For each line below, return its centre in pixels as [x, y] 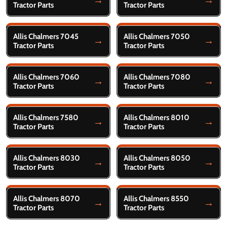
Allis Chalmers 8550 [156, 198]
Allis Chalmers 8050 [157, 158]
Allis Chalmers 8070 [47, 198]
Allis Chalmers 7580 [46, 117]
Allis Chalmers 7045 [46, 36]
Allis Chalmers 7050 [157, 36]
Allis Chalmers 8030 [47, 158]
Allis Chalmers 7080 [157, 77]
